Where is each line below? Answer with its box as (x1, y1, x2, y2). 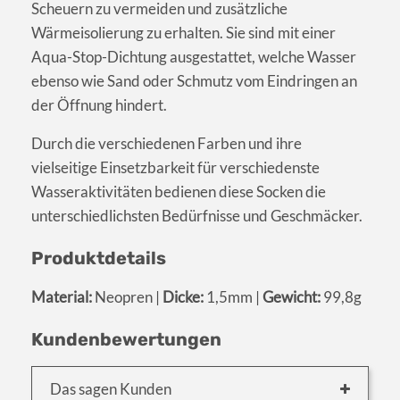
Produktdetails (31, 247, 166, 270)
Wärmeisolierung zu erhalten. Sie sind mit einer (31, 23, 336, 43)
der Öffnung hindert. (31, 96, 167, 115)
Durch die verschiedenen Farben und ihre (31, 134, 302, 154)
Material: (31, 287, 92, 307)
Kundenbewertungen (31, 329, 221, 351)
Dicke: (162, 287, 204, 307)
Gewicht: (262, 287, 321, 307)
